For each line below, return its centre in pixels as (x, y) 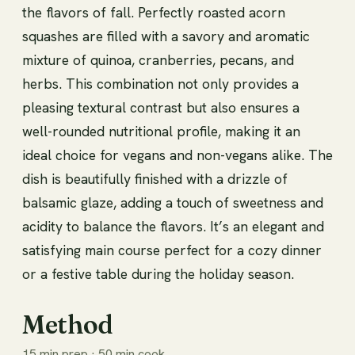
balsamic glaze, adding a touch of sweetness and (173, 202)
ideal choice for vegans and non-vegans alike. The (177, 155)
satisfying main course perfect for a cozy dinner (172, 250)
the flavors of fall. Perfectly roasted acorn (154, 12)
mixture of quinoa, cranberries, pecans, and (158, 59)
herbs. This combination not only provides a (160, 83)
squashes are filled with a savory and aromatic (166, 36)
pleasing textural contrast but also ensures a (161, 107)
